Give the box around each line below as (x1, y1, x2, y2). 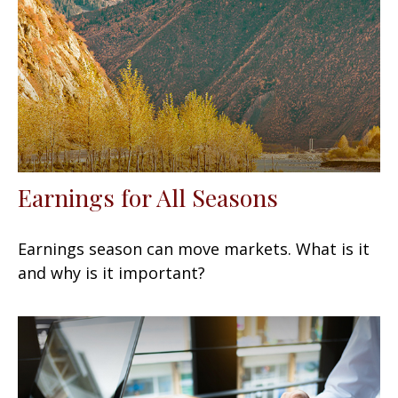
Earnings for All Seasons (18, 180, 278, 213)
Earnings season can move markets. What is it (18, 237, 370, 259)
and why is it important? (18, 261, 205, 283)
